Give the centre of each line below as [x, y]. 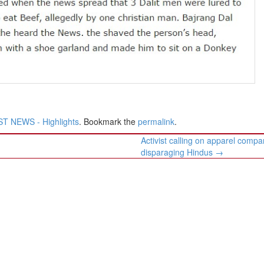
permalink [156, 122]
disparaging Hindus [178, 152]
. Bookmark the [108, 122]
